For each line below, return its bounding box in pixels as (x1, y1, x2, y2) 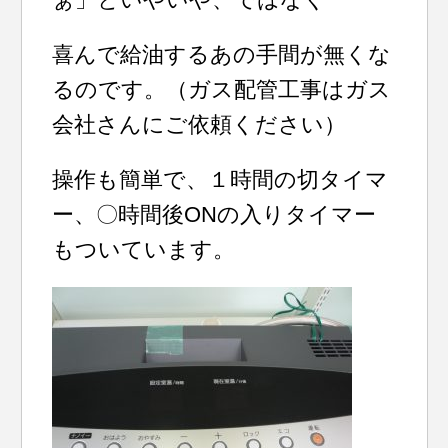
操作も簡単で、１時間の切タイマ (52, 167, 389, 192)
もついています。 (52, 237, 236, 262)
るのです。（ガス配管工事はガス (52, 77, 392, 102)
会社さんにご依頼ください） (52, 112, 347, 137)
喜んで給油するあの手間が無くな (52, 42, 392, 67)
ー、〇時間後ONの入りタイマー (52, 202, 377, 227)
